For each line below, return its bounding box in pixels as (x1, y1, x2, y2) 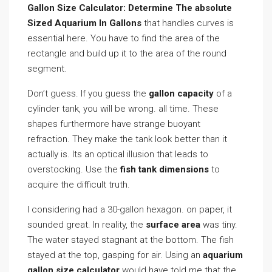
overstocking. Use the (27, 164, 120, 175)
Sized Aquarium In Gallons (27, 18, 141, 29)
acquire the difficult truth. (27, 179, 130, 190)
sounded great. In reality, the (27, 219, 146, 230)
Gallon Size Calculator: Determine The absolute (27, 2, 232, 13)
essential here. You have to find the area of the (27, 33, 220, 44)
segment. (27, 63, 67, 74)
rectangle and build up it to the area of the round (27, 48, 226, 59)
